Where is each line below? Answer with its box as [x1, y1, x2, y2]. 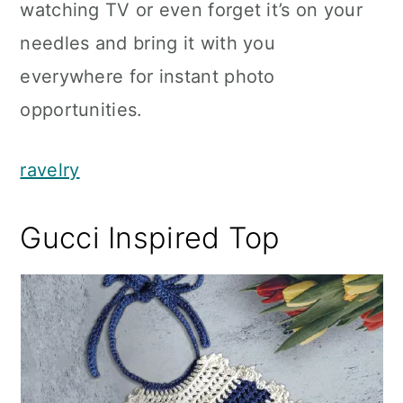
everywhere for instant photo [20, 66, 275, 87]
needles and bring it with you [20, 32, 276, 54]
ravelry [20, 159, 80, 181]
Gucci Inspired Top [20, 220, 281, 255]
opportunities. [20, 99, 143, 121]
